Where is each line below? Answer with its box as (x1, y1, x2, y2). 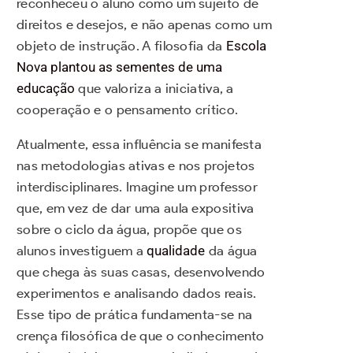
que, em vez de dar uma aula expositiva (17, 200, 255, 217)
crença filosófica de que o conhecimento (17, 328, 265, 344)
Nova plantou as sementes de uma (17, 59, 222, 76)
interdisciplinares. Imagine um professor (17, 179, 258, 195)
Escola (225, 38, 266, 54)
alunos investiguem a (17, 243, 147, 259)
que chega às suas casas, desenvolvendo (17, 264, 266, 281)
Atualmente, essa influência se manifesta (17, 136, 262, 153)
